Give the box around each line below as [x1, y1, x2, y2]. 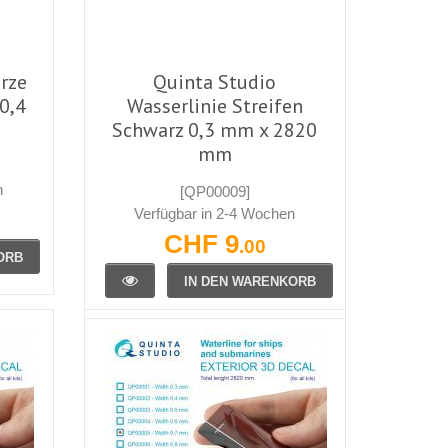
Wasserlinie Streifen [126, 92, 303, 119]
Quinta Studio [153, 68, 277, 95]
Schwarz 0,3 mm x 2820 [112, 116, 318, 143]
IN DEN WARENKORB [183, 273, 316, 289]
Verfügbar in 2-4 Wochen [134, 204, 296, 222]
